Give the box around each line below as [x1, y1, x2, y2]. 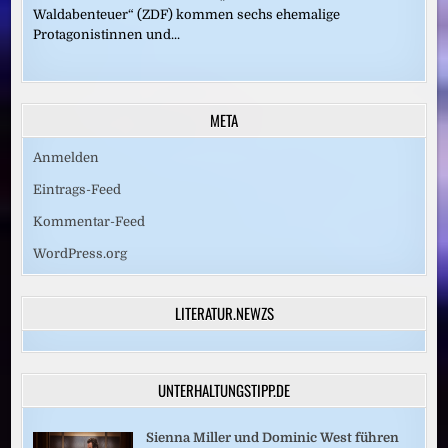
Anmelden [33, 149, 100, 165]
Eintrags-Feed [33, 181, 122, 197]
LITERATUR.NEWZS [174, 301, 274, 324]
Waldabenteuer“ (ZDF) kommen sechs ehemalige [33, 6, 341, 22]
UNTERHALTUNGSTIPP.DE [158, 378, 290, 401]
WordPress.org [33, 245, 128, 261]
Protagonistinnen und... [33, 26, 181, 42]
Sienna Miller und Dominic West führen [146, 429, 400, 445]
